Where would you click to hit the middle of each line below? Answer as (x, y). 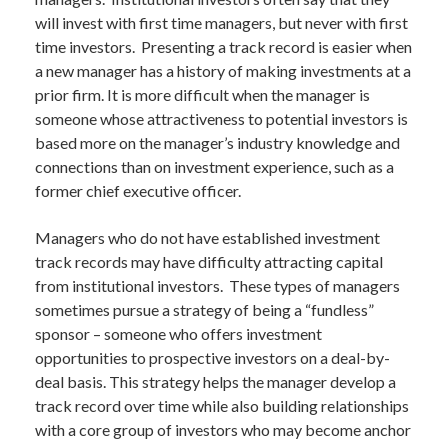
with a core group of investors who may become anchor (223, 429)
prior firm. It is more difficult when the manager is (202, 94)
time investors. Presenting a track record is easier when (223, 46)
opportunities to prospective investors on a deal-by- (212, 357)
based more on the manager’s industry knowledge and (217, 142)
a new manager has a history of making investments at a (223, 70)
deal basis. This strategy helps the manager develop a (215, 381)
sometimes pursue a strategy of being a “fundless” (204, 309)
